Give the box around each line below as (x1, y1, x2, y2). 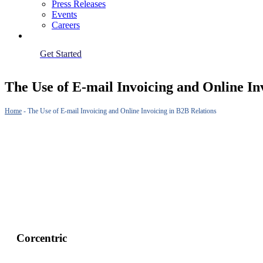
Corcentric (16, 231, 67, 244)
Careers (52, 20, 80, 30)
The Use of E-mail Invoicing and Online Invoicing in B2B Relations (28, 106, 217, 115)
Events (52, 9, 77, 19)
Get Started (40, 49, 82, 59)
